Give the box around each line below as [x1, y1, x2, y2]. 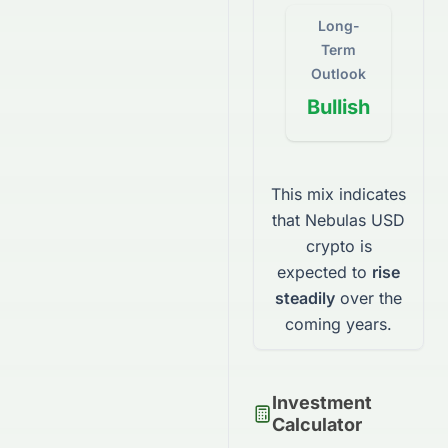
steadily [275, 288, 335, 308]
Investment [271, 392, 372, 413]
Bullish [307, 95, 370, 119]
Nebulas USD [305, 210, 405, 230]
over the [335, 288, 402, 308]
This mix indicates [271, 184, 406, 204]
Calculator [271, 414, 362, 435]
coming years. [285, 314, 392, 334]
